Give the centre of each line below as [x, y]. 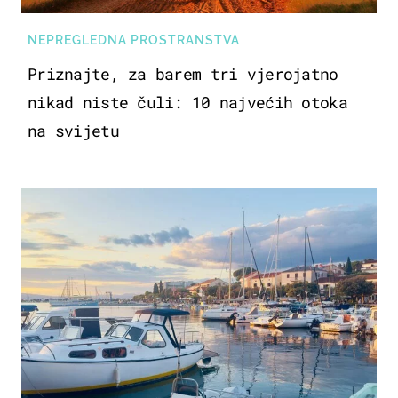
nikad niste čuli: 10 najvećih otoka [187, 102]
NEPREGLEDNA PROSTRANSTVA [134, 40]
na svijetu [73, 130]
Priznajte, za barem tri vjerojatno [183, 73]
